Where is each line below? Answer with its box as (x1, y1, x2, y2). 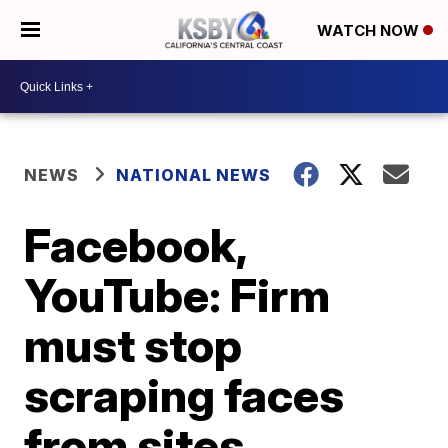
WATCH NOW (317, 21, 423, 41)
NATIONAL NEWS (116, 165, 272, 185)
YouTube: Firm (24, 267, 331, 323)
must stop (24, 317, 243, 373)
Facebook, (24, 217, 247, 273)
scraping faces (24, 367, 345, 423)
